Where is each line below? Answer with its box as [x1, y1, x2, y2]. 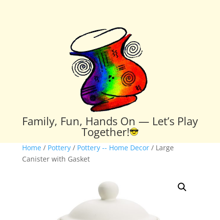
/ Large [149, 142, 174, 152]
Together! [81, 124, 130, 139]
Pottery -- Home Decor [77, 142, 149, 152]
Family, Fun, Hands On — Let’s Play [22, 113, 198, 128]
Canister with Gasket [22, 154, 90, 164]
